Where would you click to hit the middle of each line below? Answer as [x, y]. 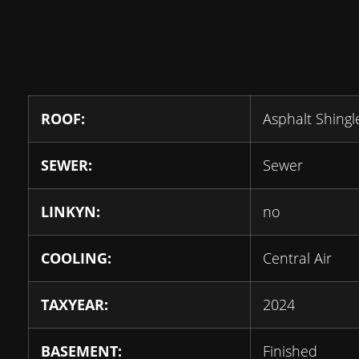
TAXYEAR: [75, 305]
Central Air [297, 258]
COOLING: [76, 258]
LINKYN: [71, 212]
